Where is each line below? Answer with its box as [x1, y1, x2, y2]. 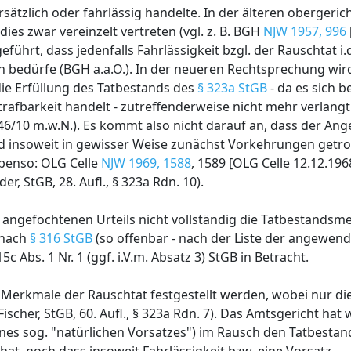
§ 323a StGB [197, 79, 267, 96]
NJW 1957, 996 [263, 23, 346, 40]
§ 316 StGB [30, 230, 92, 247]
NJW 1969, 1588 [101, 154, 191, 172]
